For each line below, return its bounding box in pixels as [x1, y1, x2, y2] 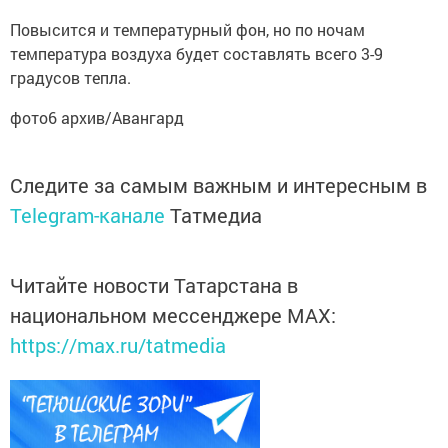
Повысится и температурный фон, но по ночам [10, 18, 365, 40]
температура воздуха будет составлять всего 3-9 [10, 42, 383, 64]
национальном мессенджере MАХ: [10, 301, 336, 328]
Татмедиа [170, 201, 262, 228]
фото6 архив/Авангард [10, 106, 184, 128]
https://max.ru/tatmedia [10, 331, 226, 358]
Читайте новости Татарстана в [10, 271, 298, 298]
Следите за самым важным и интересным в [10, 171, 427, 198]
